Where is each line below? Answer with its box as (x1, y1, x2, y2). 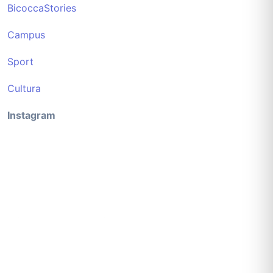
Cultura (7, 82, 41, 94)
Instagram (7, 108, 55, 121)
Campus (7, 28, 45, 41)
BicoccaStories (7, 1, 76, 14)
